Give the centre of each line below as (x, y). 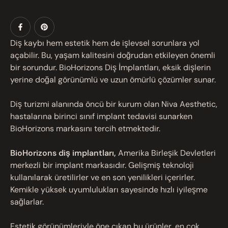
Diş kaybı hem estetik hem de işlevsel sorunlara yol (105, 43)
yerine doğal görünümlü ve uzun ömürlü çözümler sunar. (113, 80)
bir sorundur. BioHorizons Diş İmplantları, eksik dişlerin (110, 67)
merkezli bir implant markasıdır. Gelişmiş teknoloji (102, 165)
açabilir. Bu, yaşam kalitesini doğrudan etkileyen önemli (113, 55)
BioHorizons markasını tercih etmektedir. (85, 129)
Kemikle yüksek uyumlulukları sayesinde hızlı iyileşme (109, 190)
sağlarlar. (27, 202)
